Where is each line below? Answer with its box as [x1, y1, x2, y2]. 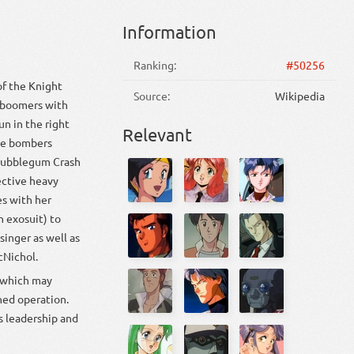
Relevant [122, 123, 192, 145]
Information [122, 21, 217, 43]
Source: [134, 88, 171, 103]
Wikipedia [274, 88, 325, 103]
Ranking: [134, 57, 177, 72]
